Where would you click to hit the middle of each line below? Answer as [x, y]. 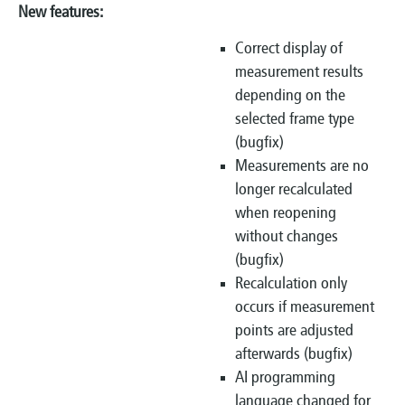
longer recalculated [294, 190]
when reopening [286, 213]
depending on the [290, 96]
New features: [61, 13]
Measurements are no [302, 166]
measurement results [299, 72]
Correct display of [289, 49]
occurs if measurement [305, 307]
